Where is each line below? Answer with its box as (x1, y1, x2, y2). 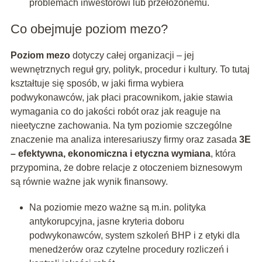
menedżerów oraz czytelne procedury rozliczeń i (29, 244, 229, 255)
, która (210, 149, 236, 159)
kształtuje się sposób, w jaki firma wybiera (10, 78, 184, 89)
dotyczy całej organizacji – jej (70, 50, 194, 61)
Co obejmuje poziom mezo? (10, 22, 168, 37)
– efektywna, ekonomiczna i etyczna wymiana (10, 149, 211, 159)
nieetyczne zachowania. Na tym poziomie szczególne (10, 120, 232, 131)
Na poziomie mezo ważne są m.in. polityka (29, 202, 206, 213)
